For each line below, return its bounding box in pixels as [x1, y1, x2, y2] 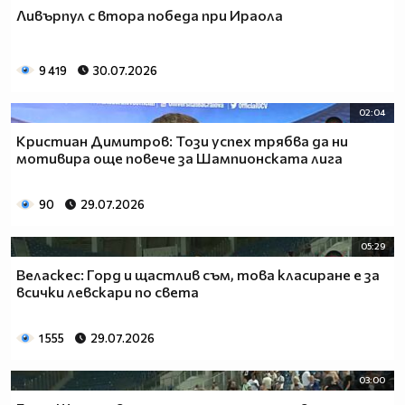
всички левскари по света [16, 282, 199, 300]
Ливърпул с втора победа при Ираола [16, 6, 283, 24]
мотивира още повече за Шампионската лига [16, 148, 343, 166]
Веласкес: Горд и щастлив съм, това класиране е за [16, 265, 380, 283]
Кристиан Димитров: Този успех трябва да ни [16, 131, 348, 149]
